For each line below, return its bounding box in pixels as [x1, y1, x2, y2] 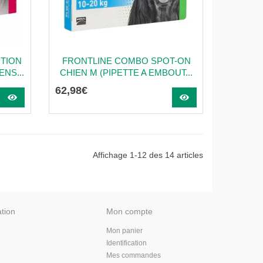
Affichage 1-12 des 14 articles [93, 150, 203, 160]
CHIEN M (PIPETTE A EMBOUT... [60, 68, 193, 77]
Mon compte [106, 207, 153, 216]
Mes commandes [106, 251, 161, 259]
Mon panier [106, 227, 143, 235]
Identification [106, 239, 147, 247]
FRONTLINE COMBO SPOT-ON [62, 56, 191, 66]
